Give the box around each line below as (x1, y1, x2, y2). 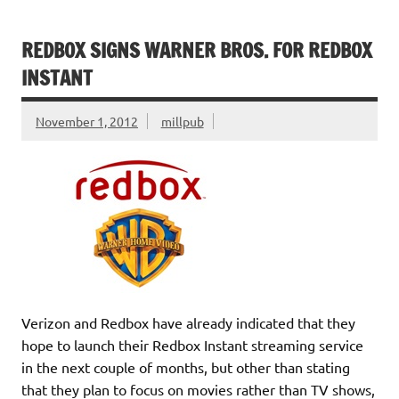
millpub (160, 112, 204, 129)
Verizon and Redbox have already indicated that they (21, 313, 355, 331)
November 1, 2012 (36, 112, 138, 129)
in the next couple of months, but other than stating (21, 357, 350, 376)
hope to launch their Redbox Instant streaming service (21, 335, 363, 354)
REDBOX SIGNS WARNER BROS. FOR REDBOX (21, 36, 372, 64)
